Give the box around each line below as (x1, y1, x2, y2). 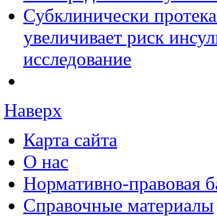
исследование (23, 48, 131, 70)
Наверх (4, 100, 62, 121)
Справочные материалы (23, 195, 214, 216)
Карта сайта (23, 129, 117, 151)
